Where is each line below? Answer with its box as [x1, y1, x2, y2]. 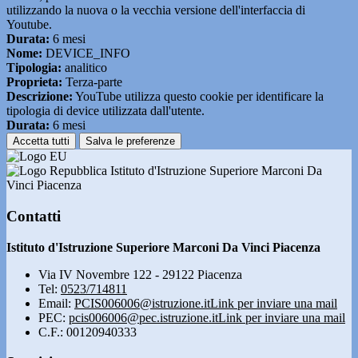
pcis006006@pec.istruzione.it [69, 310, 218, 324]
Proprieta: [6, 75, 62, 89]
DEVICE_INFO [42, 46, 130, 61]
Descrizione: [6, 89, 73, 104]
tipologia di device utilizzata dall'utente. [6, 104, 205, 118]
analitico [62, 61, 107, 75]
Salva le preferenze [86, 135, 175, 148]
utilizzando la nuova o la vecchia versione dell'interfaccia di [6, 3, 305, 18]
